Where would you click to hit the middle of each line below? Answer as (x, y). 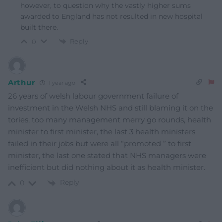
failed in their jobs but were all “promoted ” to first (100, 144)
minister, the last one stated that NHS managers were (107, 156)
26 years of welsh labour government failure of (93, 96)
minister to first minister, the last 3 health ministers (102, 132)
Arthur (22, 82)
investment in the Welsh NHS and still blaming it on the (111, 108)
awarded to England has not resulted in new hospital (111, 16)
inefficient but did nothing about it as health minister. (107, 167)
